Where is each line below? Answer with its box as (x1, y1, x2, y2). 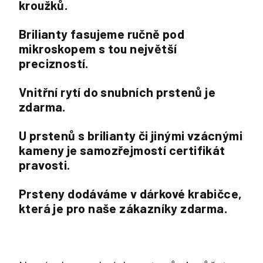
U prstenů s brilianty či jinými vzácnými (19, 128, 242, 143)
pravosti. (19, 157, 70, 172)
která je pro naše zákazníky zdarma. (19, 201, 227, 215)
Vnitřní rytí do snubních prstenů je (19, 85, 215, 99)
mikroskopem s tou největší (19, 41, 177, 56)
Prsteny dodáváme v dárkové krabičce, (19, 186, 242, 201)
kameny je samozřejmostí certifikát (19, 143, 225, 157)
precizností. (19, 56, 89, 70)
